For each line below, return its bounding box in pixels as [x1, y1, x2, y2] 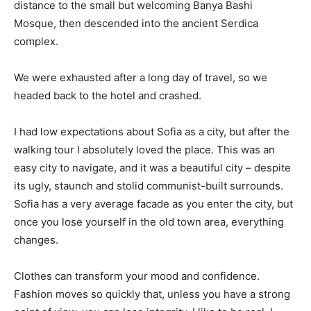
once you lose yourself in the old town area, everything [14, 215, 284, 228]
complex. [14, 34, 58, 48]
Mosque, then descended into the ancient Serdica [14, 16, 258, 30]
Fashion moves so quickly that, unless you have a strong [14, 287, 290, 301]
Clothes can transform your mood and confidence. [14, 269, 260, 283]
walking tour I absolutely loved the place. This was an [14, 142, 275, 156]
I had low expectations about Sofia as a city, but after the [14, 124, 289, 138]
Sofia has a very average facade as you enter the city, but [14, 196, 293, 210]
